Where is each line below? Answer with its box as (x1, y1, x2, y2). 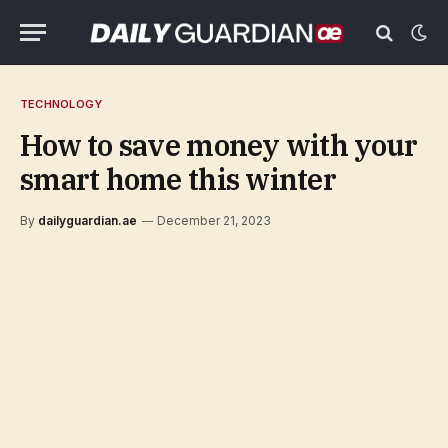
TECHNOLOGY (20, 97, 103, 111)
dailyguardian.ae (38, 213, 137, 228)
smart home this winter (20, 160, 337, 198)
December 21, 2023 (157, 213, 271, 228)
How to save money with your (20, 126, 418, 164)
